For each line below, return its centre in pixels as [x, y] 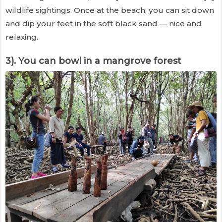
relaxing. [22, 37]
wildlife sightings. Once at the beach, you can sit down [110, 10]
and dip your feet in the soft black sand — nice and [104, 24]
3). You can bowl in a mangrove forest [93, 61]
